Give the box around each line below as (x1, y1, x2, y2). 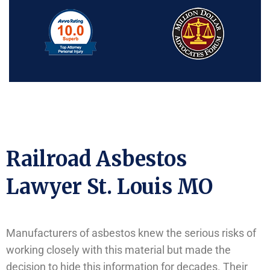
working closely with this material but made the (6, 243, 231, 256)
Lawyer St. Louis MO (6, 174, 213, 199)
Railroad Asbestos (6, 146, 187, 172)
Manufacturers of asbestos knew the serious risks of (6, 226, 256, 239)
